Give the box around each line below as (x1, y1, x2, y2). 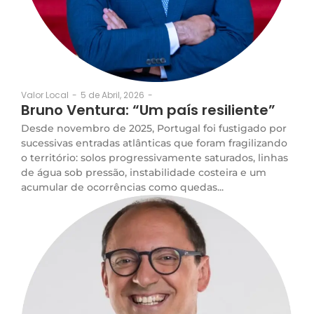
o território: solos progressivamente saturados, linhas (21, 151, 288, 164)
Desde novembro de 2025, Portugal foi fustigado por (21, 121, 287, 135)
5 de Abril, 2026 (81, 88, 144, 101)
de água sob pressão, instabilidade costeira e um (21, 165, 266, 179)
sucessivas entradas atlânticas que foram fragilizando (21, 136, 287, 149)
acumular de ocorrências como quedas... (21, 180, 224, 193)
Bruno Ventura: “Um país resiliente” (21, 100, 275, 120)
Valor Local (21, 89, 69, 102)
